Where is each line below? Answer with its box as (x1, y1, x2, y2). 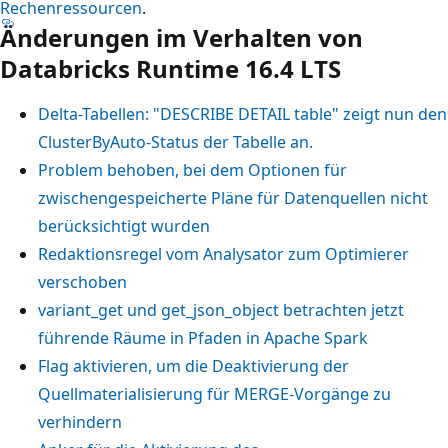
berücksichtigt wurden (38, 214, 210, 237)
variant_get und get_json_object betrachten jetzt (38, 298, 404, 321)
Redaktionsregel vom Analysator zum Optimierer (38, 242, 409, 265)
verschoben (38, 270, 127, 293)
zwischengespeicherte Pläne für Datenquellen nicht (38, 186, 428, 209)
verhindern (38, 410, 122, 433)
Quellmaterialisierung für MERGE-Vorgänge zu (38, 382, 391, 405)
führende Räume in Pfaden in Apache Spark (38, 326, 368, 349)
